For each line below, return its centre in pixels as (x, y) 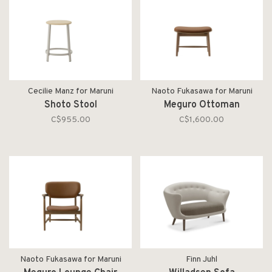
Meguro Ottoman (202, 105)
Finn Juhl (202, 259)
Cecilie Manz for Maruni (70, 91)
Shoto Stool (70, 105)
